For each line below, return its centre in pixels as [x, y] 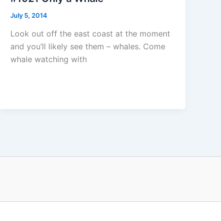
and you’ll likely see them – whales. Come [88, 47]
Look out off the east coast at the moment [91, 34]
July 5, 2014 [29, 15]
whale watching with [49, 59]
